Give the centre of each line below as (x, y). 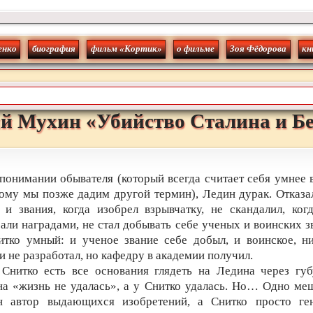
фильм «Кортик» (126, 49)
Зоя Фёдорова (259, 49)
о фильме (196, 49)
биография (53, 49)
